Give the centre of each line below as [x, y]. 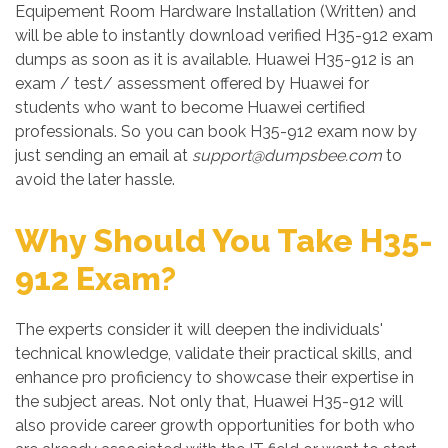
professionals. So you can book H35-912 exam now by [216, 131]
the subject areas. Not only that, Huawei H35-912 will [209, 401]
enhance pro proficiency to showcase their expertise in [214, 377]
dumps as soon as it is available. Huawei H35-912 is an [214, 59]
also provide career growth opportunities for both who [215, 425]
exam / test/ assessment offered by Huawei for [192, 83]
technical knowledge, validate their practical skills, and [213, 353]
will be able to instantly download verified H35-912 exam [224, 35]
